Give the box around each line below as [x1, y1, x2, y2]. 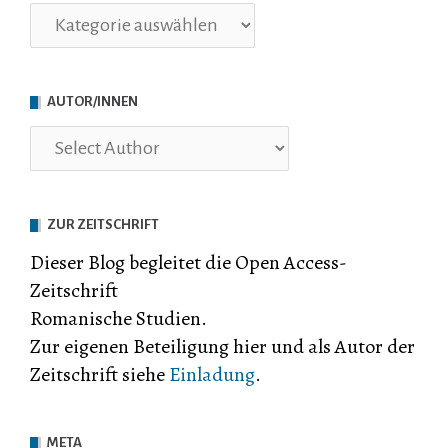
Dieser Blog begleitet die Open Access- [30, 248, 347, 276]
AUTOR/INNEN [47, 93, 138, 109]
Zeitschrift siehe [30, 360, 169, 388]
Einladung [169, 360, 255, 388]
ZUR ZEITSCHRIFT [47, 216, 159, 232]
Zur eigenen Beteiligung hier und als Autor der [30, 332, 415, 360]
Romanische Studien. [30, 304, 207, 332]
